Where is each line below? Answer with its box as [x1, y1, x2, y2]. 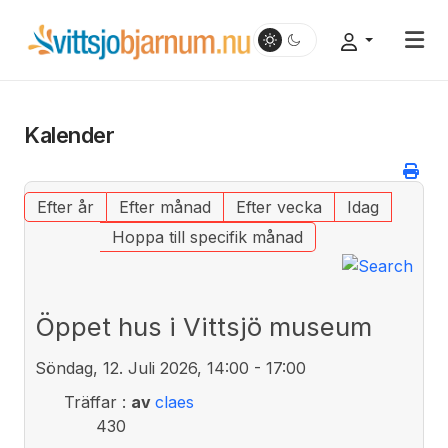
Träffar [63, 391, 117, 412]
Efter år [36, 197, 94, 217]
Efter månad [118, 197, 211, 217]
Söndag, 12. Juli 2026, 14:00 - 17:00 [35, 357, 306, 378]
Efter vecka [235, 197, 322, 217]
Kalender [24, 122, 115, 148]
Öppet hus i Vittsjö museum [35, 310, 372, 342]
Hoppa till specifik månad [111, 227, 303, 247]
